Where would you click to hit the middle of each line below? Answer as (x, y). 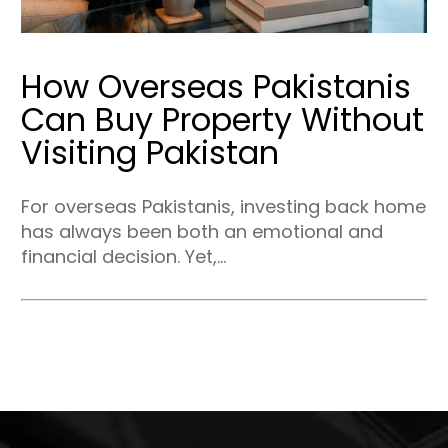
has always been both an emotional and (201, 231)
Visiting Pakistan (149, 152)
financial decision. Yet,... (123, 256)
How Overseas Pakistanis (215, 86)
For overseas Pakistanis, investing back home (223, 206)
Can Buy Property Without (222, 119)
